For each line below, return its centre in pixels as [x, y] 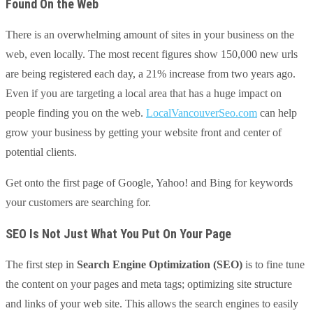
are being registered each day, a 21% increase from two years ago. [151, 73]
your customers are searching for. [78, 202]
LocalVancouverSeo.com [202, 112]
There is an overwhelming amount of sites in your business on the [150, 34]
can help [277, 112]
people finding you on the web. [76, 112]
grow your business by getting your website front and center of [144, 132]
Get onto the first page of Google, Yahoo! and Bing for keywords [149, 182]
